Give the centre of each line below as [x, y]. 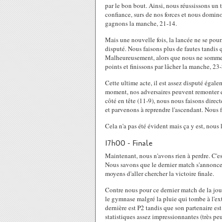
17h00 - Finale [129, 143]
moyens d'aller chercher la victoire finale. [160, 173]
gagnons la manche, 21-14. [141, 23]
